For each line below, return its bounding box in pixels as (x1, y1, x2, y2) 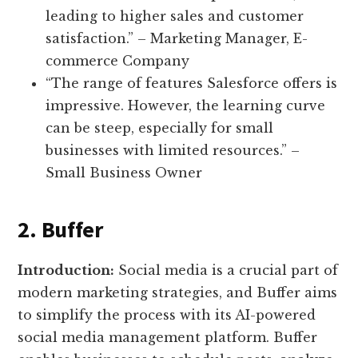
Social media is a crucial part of (114, 262, 339, 279)
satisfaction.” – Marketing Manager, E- (46, 30, 308, 47)
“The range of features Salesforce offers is (46, 75, 338, 92)
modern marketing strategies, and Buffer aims (18, 284, 338, 301)
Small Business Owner (46, 165, 203, 181)
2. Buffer (18, 215, 103, 245)
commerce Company (46, 53, 190, 70)
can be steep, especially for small (46, 120, 274, 137)
